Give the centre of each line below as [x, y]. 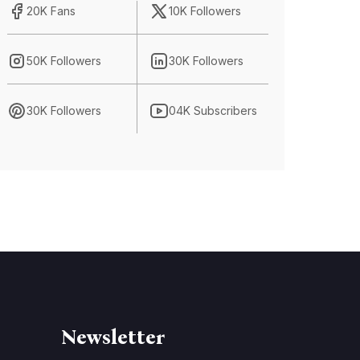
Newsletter [113, 337]
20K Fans [51, 11]
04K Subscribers [213, 110]
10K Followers [205, 11]
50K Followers [63, 61]
